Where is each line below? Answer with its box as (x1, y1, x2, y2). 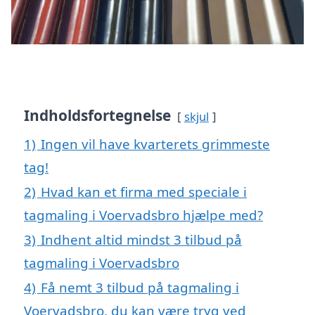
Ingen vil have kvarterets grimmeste (41, 134, 270, 153)
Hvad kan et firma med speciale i (41, 182, 247, 200)
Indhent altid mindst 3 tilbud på (41, 230, 242, 248)
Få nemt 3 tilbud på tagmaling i (41, 278, 239, 296)
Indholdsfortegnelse (24, 105, 171, 125)
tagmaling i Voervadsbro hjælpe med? (24, 205, 263, 224)
